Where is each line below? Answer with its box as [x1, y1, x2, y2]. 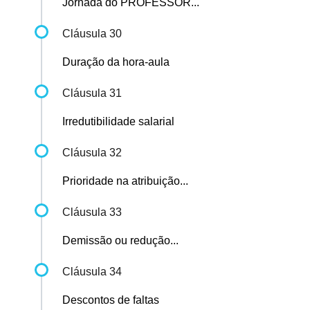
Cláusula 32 [62, 147, 122, 159]
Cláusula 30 [62, 28, 122, 40]
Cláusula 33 [62, 206, 122, 219]
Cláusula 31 [62, 87, 122, 100]
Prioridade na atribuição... [62, 175, 188, 188]
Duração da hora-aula [62, 56, 170, 69]
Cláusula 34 [62, 266, 122, 278]
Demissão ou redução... [62, 235, 179, 247]
